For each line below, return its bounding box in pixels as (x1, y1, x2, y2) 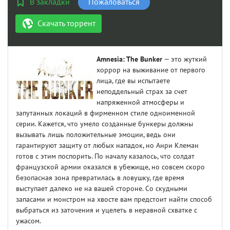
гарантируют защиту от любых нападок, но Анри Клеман (16, 141, 199, 150)
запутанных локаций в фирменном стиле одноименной (16, 109, 195, 118)
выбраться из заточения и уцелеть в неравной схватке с (16, 206, 197, 215)
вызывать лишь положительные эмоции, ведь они (16, 130, 176, 140)
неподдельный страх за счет (97, 87, 187, 97)
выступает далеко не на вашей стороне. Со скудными (16, 184, 187, 194)
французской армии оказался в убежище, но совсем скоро (16, 163, 205, 172)
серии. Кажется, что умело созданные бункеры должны (16, 120, 193, 129)
